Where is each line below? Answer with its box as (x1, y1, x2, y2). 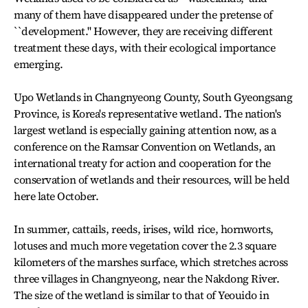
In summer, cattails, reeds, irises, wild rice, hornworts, (14, 221, 274, 236)
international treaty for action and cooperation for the (14, 155, 271, 170)
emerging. (14, 56, 63, 71)
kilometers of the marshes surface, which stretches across (14, 254, 288, 269)
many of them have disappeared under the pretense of (14, 7, 273, 22)
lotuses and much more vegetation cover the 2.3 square (14, 238, 276, 253)
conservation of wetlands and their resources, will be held (14, 172, 290, 187)
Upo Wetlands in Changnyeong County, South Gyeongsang (14, 89, 293, 104)
